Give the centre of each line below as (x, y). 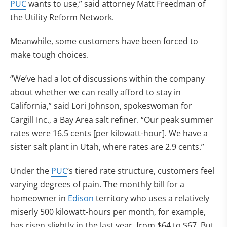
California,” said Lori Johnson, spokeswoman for (101, 106)
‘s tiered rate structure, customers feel (141, 171)
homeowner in (39, 198)
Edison (81, 198)
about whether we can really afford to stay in (96, 92)
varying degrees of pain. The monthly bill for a (97, 184)
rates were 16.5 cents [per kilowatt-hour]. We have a (109, 133)
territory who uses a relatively (152, 198)
